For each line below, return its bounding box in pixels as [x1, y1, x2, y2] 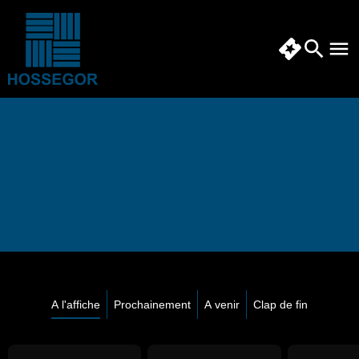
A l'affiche [51, 298, 100, 311]
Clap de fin [253, 298, 308, 311]
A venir [204, 298, 240, 311]
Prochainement [114, 298, 191, 311]
